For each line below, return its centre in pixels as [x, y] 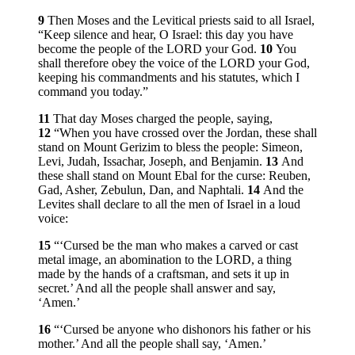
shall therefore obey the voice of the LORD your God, [174, 63]
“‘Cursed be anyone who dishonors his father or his [182, 330]
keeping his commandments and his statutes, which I [169, 78]
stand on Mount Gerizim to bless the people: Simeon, [170, 147]
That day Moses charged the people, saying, [163, 119]
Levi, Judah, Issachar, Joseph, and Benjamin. [152, 162]
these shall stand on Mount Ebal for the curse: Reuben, [174, 176]
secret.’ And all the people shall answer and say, [157, 288]
